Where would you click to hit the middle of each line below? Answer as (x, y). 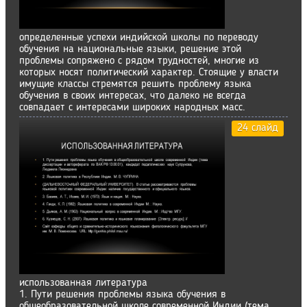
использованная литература (83, 283)
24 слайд (258, 128)
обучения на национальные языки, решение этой (130, 49)
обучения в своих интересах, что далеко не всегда (133, 96)
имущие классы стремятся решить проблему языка (135, 84)
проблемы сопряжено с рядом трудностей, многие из (139, 61)
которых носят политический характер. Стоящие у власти (149, 73)
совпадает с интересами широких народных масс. (132, 108)
